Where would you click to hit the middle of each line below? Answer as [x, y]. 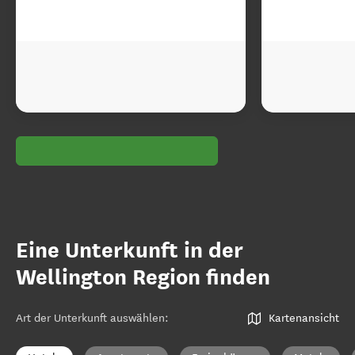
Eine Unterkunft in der [130, 250]
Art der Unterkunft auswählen [90, 318]
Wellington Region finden [143, 277]
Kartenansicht [304, 318]
